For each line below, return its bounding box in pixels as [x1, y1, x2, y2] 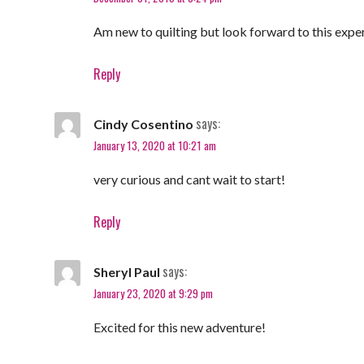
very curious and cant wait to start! [93, 171, 285, 187]
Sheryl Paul [93, 263, 160, 279]
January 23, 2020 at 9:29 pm [93, 284, 213, 301]
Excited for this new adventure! [93, 318, 266, 335]
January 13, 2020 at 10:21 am [93, 136, 216, 154]
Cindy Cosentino [93, 115, 193, 132]
